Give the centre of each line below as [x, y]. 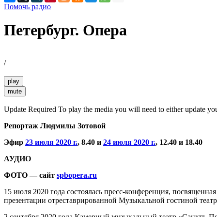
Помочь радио [27, 7]
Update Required [30, 109]
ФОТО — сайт [30, 175]
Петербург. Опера [65, 30]
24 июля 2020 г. [129, 142]
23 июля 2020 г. [51, 142]
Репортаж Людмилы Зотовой [55, 125]
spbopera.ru [77, 175]
